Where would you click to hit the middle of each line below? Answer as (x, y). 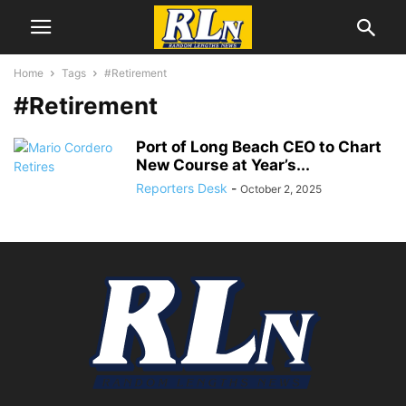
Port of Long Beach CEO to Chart (259, 147)
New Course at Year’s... (223, 165)
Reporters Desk (182, 188)
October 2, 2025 (281, 189)
